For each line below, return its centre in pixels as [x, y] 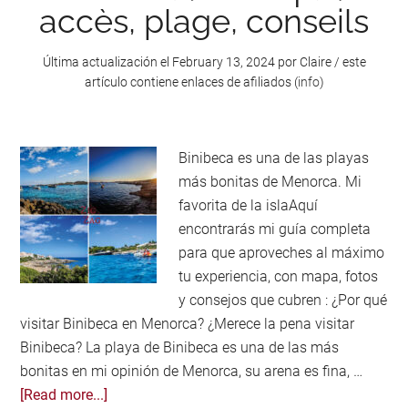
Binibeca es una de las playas [274, 158]
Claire [315, 62]
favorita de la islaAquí [249, 206]
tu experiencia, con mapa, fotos [279, 277]
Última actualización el [107, 62]
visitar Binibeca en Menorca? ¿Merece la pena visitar [188, 324]
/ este [348, 62]
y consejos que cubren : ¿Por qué [283, 301]
